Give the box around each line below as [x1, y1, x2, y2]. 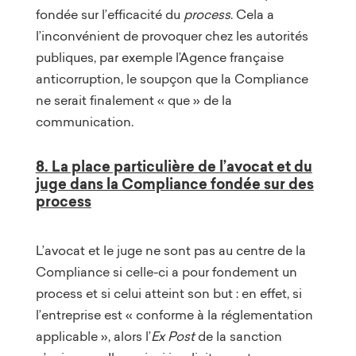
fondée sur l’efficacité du [35, 5, 184, 23]
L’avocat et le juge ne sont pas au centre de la [35, 241, 306, 259]
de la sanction [197, 327, 282, 345]
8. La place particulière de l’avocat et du [35, 156, 312, 177]
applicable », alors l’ [35, 327, 151, 345]
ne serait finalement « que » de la [35, 91, 232, 109]
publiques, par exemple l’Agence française [35, 48, 284, 66]
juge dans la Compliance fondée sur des [35, 173, 314, 195]
